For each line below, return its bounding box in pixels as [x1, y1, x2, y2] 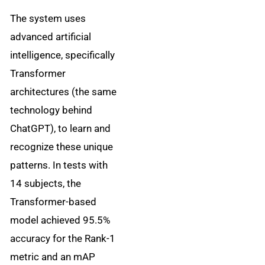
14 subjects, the [10, 177, 82, 189]
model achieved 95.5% [10, 214, 111, 226]
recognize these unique [10, 140, 114, 153]
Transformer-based [10, 195, 97, 208]
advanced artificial [10, 30, 92, 43]
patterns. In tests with [10, 159, 108, 171]
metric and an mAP [10, 250, 96, 263]
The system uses [10, 12, 86, 24]
